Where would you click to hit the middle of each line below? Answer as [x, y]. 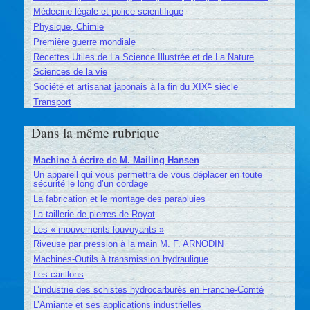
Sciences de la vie [70, 72]
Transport [52, 102]
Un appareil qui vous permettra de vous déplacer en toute [147, 175]
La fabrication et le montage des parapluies [119, 199]
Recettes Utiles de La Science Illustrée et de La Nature [143, 57]
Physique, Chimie [68, 26]
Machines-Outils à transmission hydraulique [120, 259]
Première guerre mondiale [84, 42]
